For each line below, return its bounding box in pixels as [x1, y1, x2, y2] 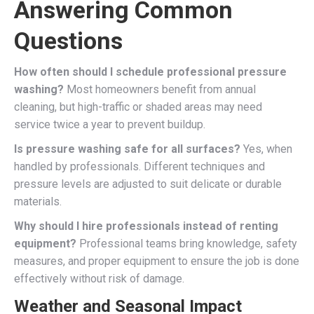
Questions [14, 26, 123, 55]
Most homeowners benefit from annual [64, 82, 256, 96]
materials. [14, 194, 62, 208]
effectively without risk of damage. [14, 271, 184, 285]
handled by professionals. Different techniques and [14, 159, 265, 173]
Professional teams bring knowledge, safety [76, 236, 297, 250]
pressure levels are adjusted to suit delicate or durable [14, 177, 282, 191]
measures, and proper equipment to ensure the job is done [14, 254, 299, 268]
